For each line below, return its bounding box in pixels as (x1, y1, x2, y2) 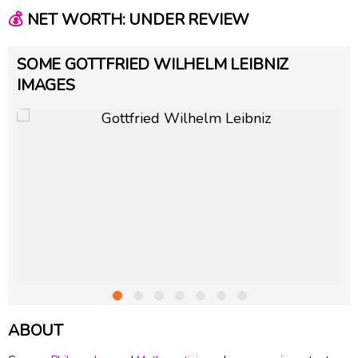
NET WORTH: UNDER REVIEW (22, 9, 250, 31)
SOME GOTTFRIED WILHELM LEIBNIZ (17, 53, 289, 75)
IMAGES (17, 74, 75, 96)
